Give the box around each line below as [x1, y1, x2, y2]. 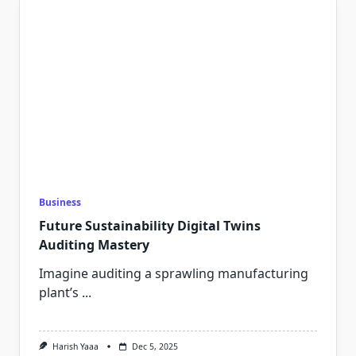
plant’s [39, 284, 79, 302]
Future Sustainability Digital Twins [39, 217, 261, 235]
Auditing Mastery [39, 236, 149, 254]
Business [39, 195, 81, 210]
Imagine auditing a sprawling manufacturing [39, 265, 308, 283]
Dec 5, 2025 [131, 341, 178, 353]
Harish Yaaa [52, 341, 99, 353]
